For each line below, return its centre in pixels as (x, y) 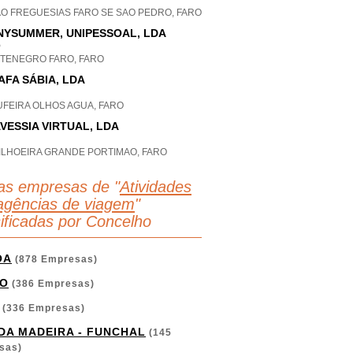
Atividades (156, 187)
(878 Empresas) (55, 259)
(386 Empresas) (52, 284)
